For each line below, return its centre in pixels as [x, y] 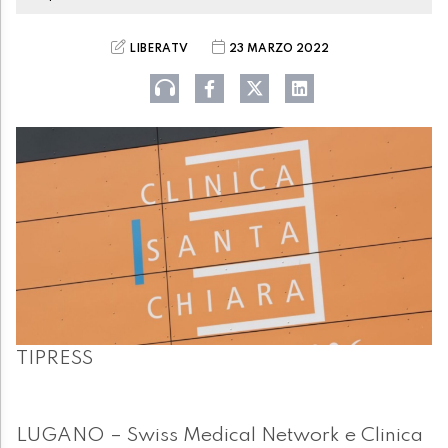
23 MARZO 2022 [279, 48]
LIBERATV [158, 48]
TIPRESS [54, 359]
